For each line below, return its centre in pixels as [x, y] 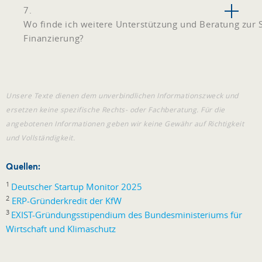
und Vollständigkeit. [40, 137]
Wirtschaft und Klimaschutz [61, 229]
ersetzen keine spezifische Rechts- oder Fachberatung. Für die [116, 109]
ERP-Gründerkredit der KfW [67, 201]
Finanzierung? [54, 38]
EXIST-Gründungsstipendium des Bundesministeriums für [127, 215]
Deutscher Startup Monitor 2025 [77, 187]
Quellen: [23, 166]
